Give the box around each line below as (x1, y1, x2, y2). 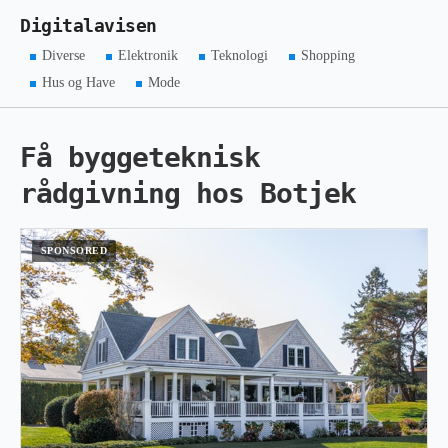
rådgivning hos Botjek (20, 177, 356, 210)
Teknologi (210, 48, 268, 63)
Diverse (42, 48, 86, 63)
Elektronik (118, 48, 179, 63)
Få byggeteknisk (20, 141, 260, 174)
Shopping (300, 48, 355, 63)
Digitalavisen (20, 16, 157, 36)
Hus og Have (42, 75, 116, 90)
